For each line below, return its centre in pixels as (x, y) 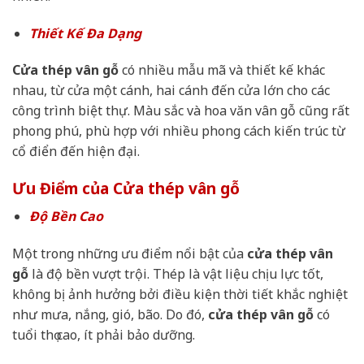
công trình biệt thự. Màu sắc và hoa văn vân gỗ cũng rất (181, 111)
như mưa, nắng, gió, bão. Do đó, (110, 314)
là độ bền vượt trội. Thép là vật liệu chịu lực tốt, (176, 273)
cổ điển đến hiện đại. (76, 152)
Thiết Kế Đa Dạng (85, 33)
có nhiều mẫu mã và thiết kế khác (222, 70)
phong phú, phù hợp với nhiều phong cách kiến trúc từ (179, 131)
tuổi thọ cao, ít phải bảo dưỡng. (104, 334)
